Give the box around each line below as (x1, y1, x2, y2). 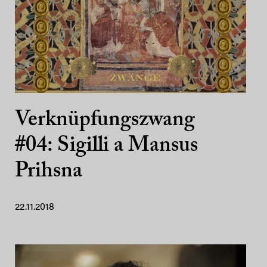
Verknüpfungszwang (15, 110, 195, 131)
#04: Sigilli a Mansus (15, 135, 198, 157)
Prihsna (15, 161, 82, 182)
